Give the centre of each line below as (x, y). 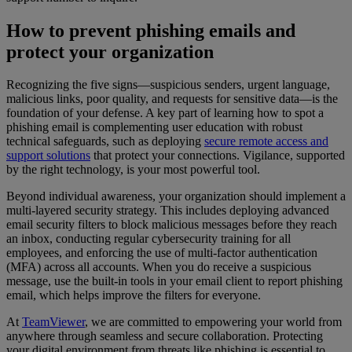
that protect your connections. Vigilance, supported (218, 156)
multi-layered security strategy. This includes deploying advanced (168, 211)
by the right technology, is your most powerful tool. (135, 170)
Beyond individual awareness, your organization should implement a (176, 196)
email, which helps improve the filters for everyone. (134, 295)
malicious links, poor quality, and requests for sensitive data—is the (172, 99)
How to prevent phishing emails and (151, 30)
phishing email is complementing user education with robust (154, 127)
